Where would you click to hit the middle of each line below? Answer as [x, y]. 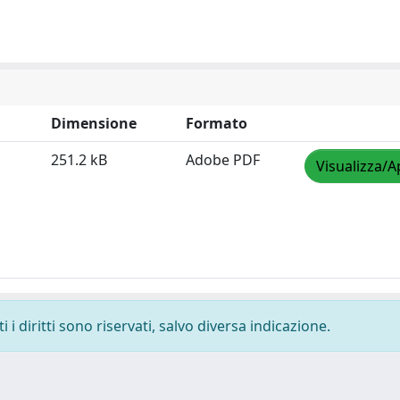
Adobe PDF [223, 160]
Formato [217, 123]
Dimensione [94, 123]
